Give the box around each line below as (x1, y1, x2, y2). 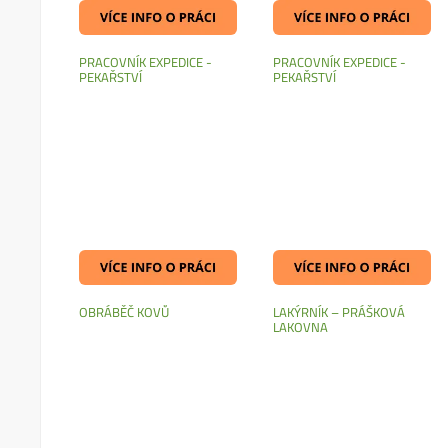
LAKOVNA (273, 314, 329, 339)
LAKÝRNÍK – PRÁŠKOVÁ (273, 299, 406, 324)
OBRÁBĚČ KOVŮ (79, 299, 170, 324)
